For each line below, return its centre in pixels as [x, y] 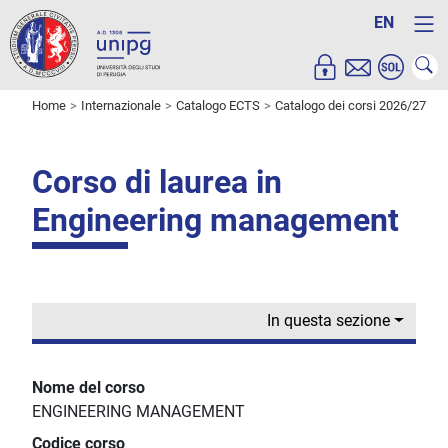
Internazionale [121, 106]
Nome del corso [88, 388]
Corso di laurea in [157, 182]
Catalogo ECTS [218, 106]
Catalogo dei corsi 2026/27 [350, 106]
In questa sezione [329, 321]
